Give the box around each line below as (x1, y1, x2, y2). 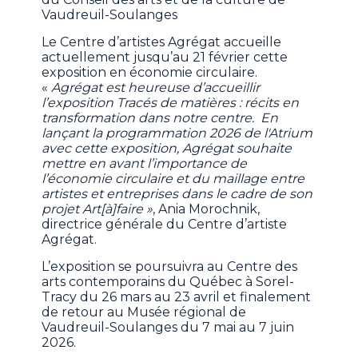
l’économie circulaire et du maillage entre (42, 171, 305, 187)
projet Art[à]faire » (42, 201, 153, 217)
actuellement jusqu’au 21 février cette (42, 50, 288, 66)
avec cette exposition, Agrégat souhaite (42, 141, 292, 157)
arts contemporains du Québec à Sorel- (42, 274, 295, 290)
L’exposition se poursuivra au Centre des (42, 259, 298, 275)
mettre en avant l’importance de (42, 156, 248, 172)
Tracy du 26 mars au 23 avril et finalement (42, 289, 312, 305)
